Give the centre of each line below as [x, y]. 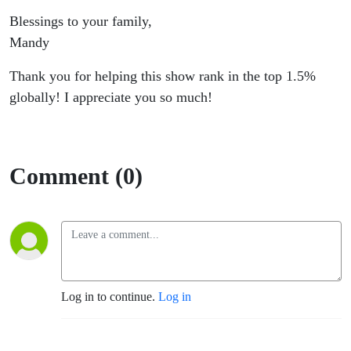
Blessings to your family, [81, 22]
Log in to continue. [110, 297]
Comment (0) [76, 176]
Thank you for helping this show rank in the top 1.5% [163, 76]
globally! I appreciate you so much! [111, 98]
